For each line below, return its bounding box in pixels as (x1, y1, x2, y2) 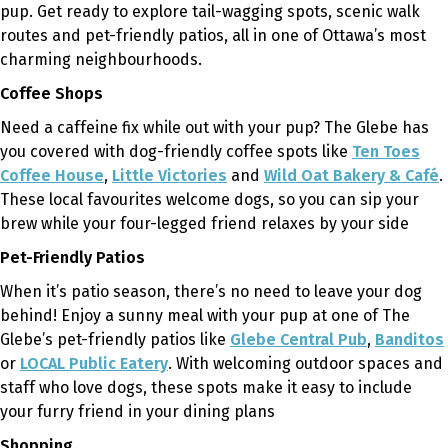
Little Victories (112, 165, 227, 185)
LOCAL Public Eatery (20, 353, 168, 373)
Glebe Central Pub (230, 329, 367, 349)
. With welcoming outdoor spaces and (168, 353, 443, 373)
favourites (87, 189, 162, 209)
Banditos (375, 329, 444, 349)
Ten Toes (352, 141, 420, 161)
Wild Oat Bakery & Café (264, 165, 439, 185)
